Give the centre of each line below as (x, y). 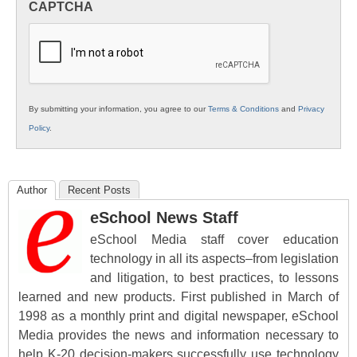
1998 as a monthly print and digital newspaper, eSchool (178, 316)
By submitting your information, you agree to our (118, 109)
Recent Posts (99, 190)
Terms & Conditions (243, 109)
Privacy (311, 109)
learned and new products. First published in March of (178, 297)
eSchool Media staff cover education (214, 240)
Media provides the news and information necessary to (178, 335)
